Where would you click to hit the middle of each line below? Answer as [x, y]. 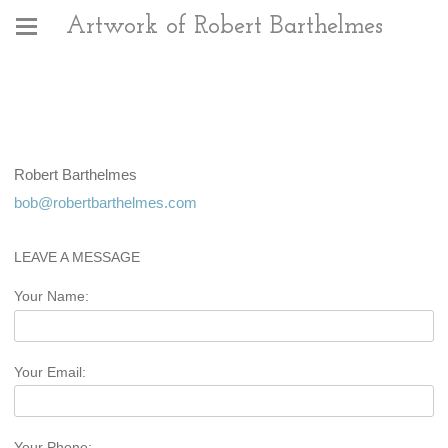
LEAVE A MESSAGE [77, 257]
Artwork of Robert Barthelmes [224, 26]
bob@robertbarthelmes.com [105, 202]
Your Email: [50, 371]
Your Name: [51, 296]
